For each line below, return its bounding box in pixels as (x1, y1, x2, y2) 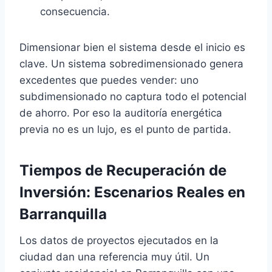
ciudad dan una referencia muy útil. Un (19, 251, 209, 263)
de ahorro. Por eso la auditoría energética (19, 107, 222, 119)
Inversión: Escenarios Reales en (19, 183, 245, 201)
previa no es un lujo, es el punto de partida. (19, 123, 231, 135)
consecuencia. (40, 5, 110, 18)
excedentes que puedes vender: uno (19, 74, 199, 86)
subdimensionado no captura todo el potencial (19, 90, 246, 103)
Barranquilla (19, 205, 107, 223)
